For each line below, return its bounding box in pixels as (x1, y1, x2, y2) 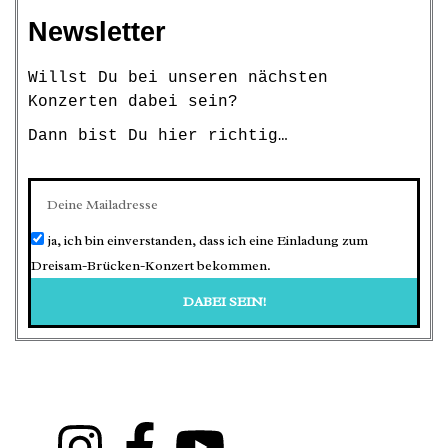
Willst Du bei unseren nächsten (28, 69, 328, 88)
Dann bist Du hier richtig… (28, 127, 288, 146)
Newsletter (28, 17, 166, 48)
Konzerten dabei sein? (28, 93, 238, 112)
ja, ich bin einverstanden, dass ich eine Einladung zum (48, 232, 368, 250)
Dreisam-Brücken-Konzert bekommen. (31, 257, 271, 275)
